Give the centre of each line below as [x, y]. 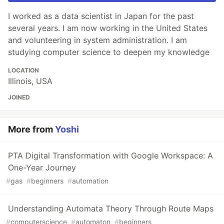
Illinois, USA [30, 81]
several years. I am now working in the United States [108, 28]
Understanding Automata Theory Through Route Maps [111, 208]
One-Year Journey [42, 167]
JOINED [19, 97]
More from [31, 129]
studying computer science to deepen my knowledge [109, 52]
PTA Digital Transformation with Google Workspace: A [110, 155]
